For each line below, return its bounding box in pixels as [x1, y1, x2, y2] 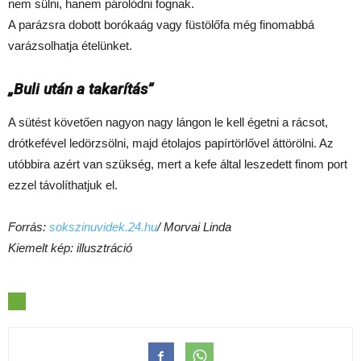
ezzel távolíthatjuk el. [8, 177, 118, 192]
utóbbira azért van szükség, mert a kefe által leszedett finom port [8, 156, 347, 171]
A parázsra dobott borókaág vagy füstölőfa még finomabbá [8, 17, 314, 31]
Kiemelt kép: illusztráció [8, 240, 132, 255]
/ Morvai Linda [157, 219, 231, 234]
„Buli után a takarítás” [8, 79, 153, 98]
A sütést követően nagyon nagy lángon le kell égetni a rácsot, [8, 114, 328, 129]
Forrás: [8, 219, 49, 234]
